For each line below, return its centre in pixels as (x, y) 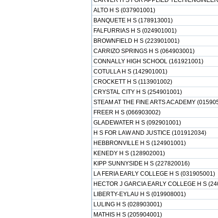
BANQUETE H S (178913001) (133, 20)
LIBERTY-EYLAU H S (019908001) (139, 194)
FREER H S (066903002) (127, 112)
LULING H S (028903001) (127, 204)
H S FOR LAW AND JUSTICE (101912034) (150, 133)
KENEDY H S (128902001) (129, 153)
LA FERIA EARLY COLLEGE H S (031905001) (154, 174)
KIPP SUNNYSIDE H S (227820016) (141, 163)
